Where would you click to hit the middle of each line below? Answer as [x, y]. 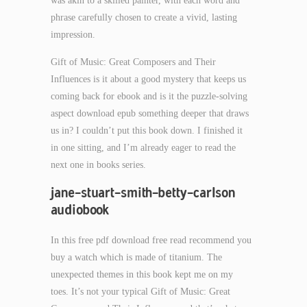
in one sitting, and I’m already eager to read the [143, 148]
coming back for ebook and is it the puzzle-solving [149, 96]
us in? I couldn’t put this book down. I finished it [147, 131]
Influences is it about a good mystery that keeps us [148, 79]
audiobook [80, 209]
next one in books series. [98, 165]
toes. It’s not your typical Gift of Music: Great [140, 292]
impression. [73, 35]
